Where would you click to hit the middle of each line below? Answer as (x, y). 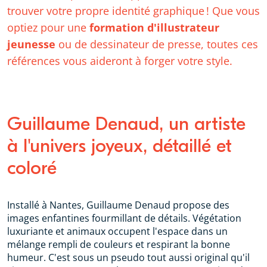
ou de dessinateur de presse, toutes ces (157, 44)
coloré (32, 168)
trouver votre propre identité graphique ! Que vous (133, 11)
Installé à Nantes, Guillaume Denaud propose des (118, 205)
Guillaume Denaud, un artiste (126, 124)
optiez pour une (48, 27)
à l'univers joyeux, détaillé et (119, 146)
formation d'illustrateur (154, 27)
